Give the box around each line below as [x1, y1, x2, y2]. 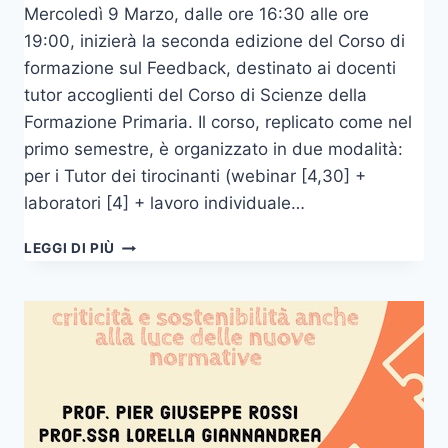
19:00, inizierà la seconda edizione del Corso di [24, 31, 405, 52]
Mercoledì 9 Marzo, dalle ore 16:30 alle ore [24, 4, 369, 25]
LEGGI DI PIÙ [24, 240, 116, 257]
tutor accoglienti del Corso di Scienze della [24, 85, 367, 106]
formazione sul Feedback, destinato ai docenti [24, 58, 396, 79]
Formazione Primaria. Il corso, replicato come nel [24, 112, 412, 133]
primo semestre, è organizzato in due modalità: [24, 139, 413, 160]
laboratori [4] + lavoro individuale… [24, 193, 305, 214]
